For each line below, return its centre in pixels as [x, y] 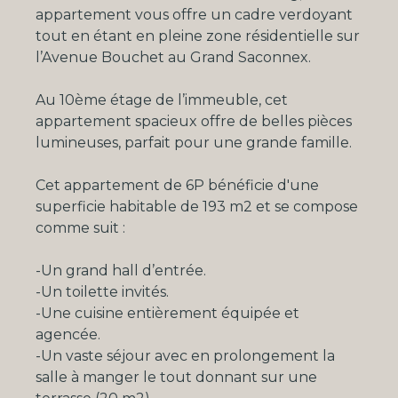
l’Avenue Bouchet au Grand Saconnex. [173, 58]
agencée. [68, 335]
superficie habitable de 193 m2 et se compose [197, 207]
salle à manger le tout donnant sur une [176, 378]
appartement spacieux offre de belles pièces [194, 122]
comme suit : [80, 228]
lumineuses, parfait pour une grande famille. [194, 143]
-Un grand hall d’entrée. [121, 271]
